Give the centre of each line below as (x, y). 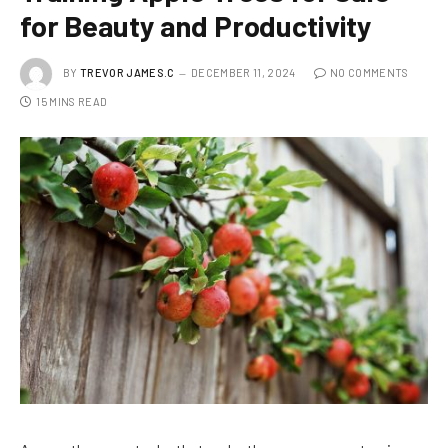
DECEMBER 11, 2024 (243, 72)
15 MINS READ (72, 102)
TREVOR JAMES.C (127, 72)
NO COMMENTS (369, 72)
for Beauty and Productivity (196, 26)
